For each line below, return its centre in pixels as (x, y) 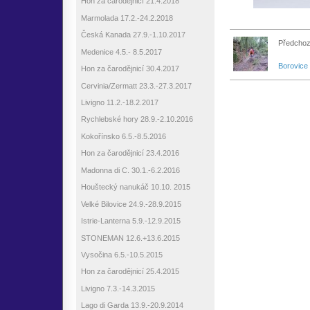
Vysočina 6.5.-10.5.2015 (122, 254)
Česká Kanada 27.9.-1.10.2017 (133, 35)
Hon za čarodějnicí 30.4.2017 (130, 69)
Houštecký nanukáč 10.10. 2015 (136, 187)
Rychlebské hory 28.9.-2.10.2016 (137, 119)
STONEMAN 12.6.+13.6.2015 (130, 238)
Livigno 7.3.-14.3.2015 (118, 288)
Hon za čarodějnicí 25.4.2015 (130, 272)
